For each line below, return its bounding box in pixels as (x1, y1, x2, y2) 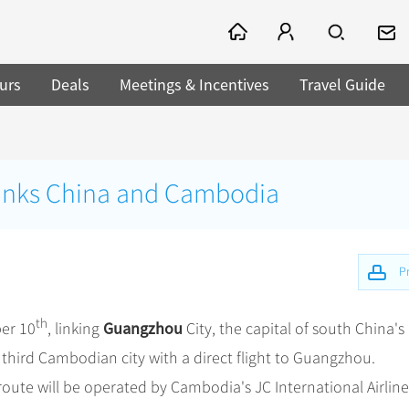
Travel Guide (299, 74, 385, 95)
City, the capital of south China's (183, 319, 404, 339)
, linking (47, 319, 103, 339)
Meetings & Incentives (119, 74, 269, 95)
